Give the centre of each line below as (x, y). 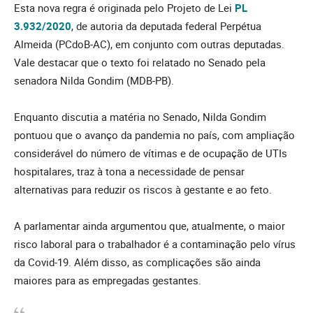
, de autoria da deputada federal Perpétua (166, 26)
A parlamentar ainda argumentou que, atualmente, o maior (150, 225)
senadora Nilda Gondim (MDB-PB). (95, 80)
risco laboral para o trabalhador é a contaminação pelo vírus (155, 243)
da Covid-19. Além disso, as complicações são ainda (137, 262)
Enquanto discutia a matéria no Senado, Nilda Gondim (140, 116)
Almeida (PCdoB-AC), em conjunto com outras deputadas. (149, 44)
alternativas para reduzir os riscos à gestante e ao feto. (143, 189)
